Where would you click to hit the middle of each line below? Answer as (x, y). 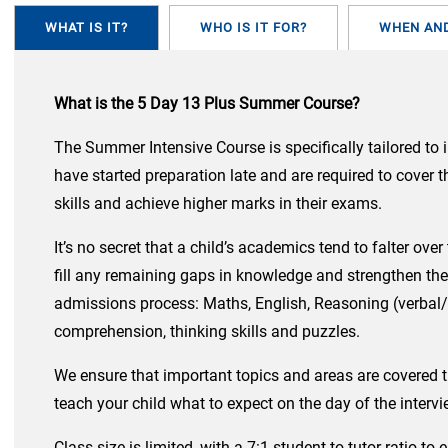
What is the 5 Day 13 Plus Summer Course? (207, 104)
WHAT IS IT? (86, 28)
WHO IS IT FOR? (253, 28)
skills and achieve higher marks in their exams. (220, 204)
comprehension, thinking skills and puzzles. (207, 332)
